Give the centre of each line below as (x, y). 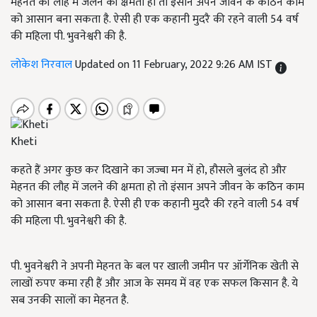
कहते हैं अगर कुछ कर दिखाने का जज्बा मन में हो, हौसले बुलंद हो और (149, 171)
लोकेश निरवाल (43, 65)
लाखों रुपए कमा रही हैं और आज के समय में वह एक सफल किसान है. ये (154, 284)
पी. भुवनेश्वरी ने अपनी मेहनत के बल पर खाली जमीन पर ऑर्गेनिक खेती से (155, 267)
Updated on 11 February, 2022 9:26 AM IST (175, 65)
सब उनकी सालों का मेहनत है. (70, 301)
